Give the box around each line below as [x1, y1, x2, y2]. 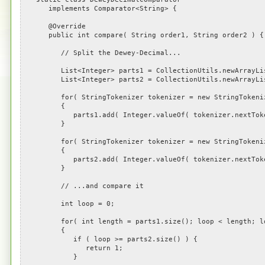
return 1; [23, 244, 123, 252]
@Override [23, 22, 86, 30]
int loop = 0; [23, 200, 115, 208]
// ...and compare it [23, 182, 144, 190]
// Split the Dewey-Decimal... [23, 49, 181, 57]
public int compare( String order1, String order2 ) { [23, 31, 264, 39]
